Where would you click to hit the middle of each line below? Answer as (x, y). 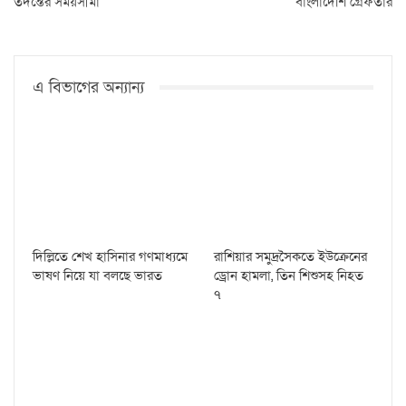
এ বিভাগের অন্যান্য (88, 87)
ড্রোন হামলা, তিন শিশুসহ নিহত (289, 275)
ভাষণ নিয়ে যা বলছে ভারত (97, 275)
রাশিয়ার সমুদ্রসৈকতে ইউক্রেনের (290, 256)
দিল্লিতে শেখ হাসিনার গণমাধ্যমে (110, 256)
